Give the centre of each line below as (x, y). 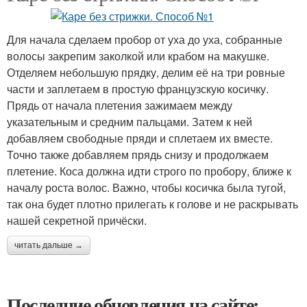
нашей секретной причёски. (77, 220)
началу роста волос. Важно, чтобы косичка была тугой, (146, 187)
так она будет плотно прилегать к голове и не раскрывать (152, 204)
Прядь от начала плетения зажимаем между (120, 105)
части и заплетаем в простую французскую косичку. (138, 88)
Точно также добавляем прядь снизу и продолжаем (138, 154)
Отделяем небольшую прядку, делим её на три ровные (146, 72)
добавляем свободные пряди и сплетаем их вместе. (140, 138)
